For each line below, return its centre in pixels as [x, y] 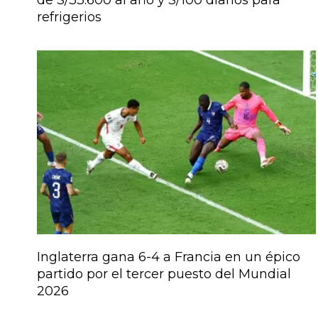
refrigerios [69, 17]
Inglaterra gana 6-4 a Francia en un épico [169, 257]
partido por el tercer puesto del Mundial [164, 274]
